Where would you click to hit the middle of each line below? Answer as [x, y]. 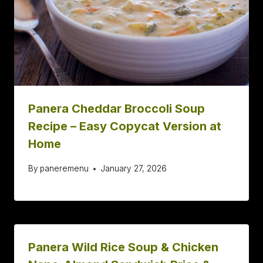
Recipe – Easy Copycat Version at [125, 127]
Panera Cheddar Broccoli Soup [117, 109]
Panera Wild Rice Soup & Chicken [123, 247]
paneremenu [65, 169]
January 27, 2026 [134, 169]
